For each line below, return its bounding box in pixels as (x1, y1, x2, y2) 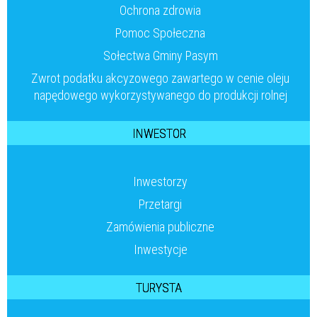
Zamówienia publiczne (106, 219, 214, 235)
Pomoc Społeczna (115, 25, 205, 41)
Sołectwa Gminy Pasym (103, 48, 218, 64)
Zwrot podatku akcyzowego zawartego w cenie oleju (31, 71, 289, 86)
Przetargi (139, 197, 182, 212)
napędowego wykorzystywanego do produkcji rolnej (33, 88, 287, 103)
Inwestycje (133, 242, 188, 258)
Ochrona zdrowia (120, 3, 201, 18)
